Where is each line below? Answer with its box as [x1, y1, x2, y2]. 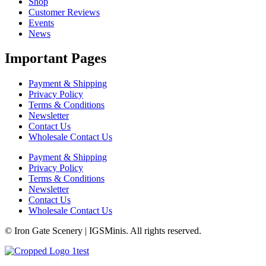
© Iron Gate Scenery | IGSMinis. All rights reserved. [5, 226, 201, 236]
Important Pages [5, 50, 106, 66]
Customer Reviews [28, 7, 100, 17]
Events [28, 17, 54, 28]
